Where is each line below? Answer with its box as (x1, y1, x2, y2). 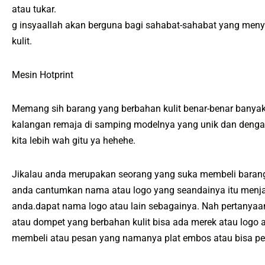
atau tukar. (12, 4, 56, 15)
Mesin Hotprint (12, 69, 73, 81)
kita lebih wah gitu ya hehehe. (12, 135, 135, 147)
